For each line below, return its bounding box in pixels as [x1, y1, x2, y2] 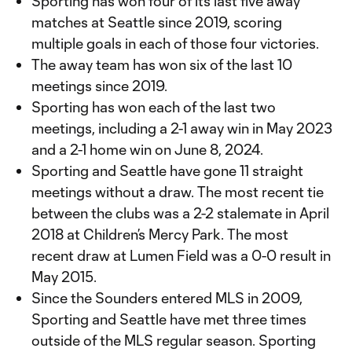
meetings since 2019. [31, 77, 167, 94]
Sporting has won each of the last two [31, 98, 276, 115]
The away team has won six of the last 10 [31, 56, 292, 73]
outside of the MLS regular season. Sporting [31, 332, 316, 349]
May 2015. [31, 268, 97, 285]
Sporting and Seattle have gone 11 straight [31, 162, 303, 179]
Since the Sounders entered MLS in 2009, [31, 289, 302, 306]
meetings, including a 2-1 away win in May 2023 [31, 119, 332, 137]
